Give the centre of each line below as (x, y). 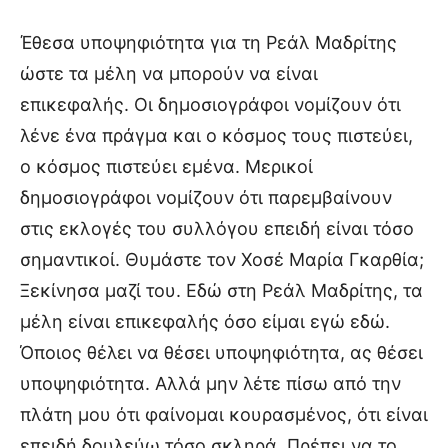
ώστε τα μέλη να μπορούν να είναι (169, 73)
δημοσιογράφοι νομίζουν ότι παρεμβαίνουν (206, 197)
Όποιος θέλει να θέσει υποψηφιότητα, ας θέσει (221, 352)
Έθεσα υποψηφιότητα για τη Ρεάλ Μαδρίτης (208, 42)
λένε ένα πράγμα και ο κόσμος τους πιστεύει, (216, 135)
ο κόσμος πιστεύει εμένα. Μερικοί (166, 166)
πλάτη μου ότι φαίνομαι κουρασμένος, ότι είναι (224, 414)
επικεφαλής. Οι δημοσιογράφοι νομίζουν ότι (210, 104)
